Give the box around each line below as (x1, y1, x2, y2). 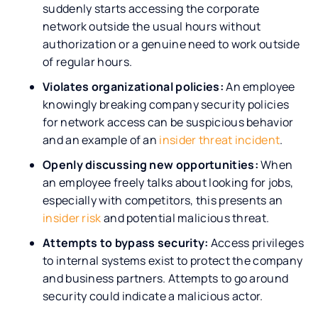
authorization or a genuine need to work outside (43, 35, 300, 52)
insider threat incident (159, 131, 280, 148)
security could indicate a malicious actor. (43, 287, 263, 304)
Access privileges (208, 234, 304, 251)
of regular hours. (43, 53, 133, 70)
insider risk (43, 209, 102, 226)
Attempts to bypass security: (43, 234, 209, 251)
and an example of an (43, 131, 160, 148)
